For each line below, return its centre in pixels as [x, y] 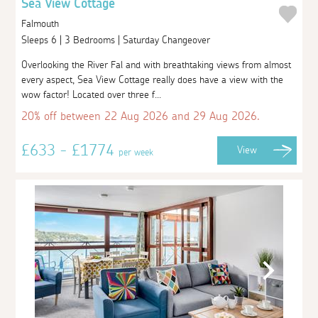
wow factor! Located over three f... [92, 95]
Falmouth [40, 23]
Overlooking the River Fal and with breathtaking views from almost [157, 65]
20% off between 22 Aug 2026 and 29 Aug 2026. [141, 116]
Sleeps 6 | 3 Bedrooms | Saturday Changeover [117, 40]
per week [136, 152]
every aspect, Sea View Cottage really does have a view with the [153, 80]
